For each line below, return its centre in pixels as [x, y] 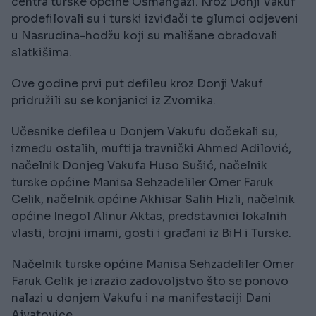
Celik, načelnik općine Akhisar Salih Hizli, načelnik [153, 200]
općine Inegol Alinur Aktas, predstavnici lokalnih [149, 217]
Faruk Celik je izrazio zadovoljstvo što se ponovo [150, 281]
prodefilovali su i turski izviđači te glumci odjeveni [155, 19]
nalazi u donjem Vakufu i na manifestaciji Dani [141, 298]
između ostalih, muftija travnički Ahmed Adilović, [151, 149]
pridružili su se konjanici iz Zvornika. [114, 101]
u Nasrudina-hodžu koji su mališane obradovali [145, 36]
